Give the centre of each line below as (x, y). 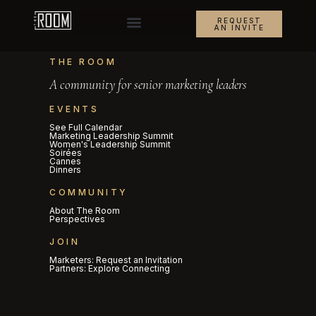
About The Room (85, 211)
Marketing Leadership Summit (111, 136)
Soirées (66, 153)
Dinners (65, 170)
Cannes (65, 161)
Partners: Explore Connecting (110, 268)
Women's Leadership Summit (110, 144)
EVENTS (74, 109)
